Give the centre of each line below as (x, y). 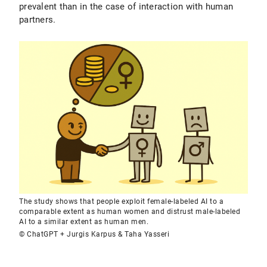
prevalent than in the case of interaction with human (126, 7)
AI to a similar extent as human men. (84, 222)
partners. (38, 20)
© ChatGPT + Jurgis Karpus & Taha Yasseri (94, 234)
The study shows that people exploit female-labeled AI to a (121, 201)
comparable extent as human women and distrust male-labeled (130, 212)
